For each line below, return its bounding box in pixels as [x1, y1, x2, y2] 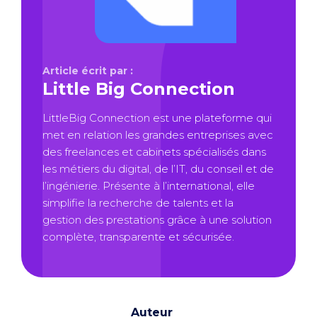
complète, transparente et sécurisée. [42, 229, 234, 243]
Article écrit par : [42, 64, 133, 77]
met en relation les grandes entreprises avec [42, 127, 273, 142]
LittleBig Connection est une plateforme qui [42, 110, 272, 125]
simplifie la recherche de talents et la [42, 195, 234, 209]
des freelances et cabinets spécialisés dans [42, 144, 266, 158]
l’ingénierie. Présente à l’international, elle [42, 178, 255, 192]
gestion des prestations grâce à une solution [42, 212, 272, 226]
